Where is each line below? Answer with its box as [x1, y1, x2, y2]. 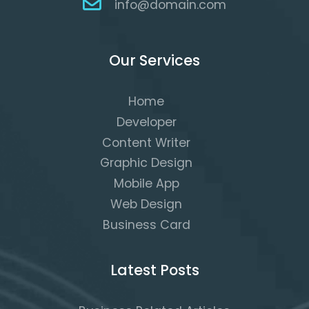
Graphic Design [100, 154, 192, 172]
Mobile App [113, 175, 179, 192]
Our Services [109, 50, 200, 71]
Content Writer [102, 134, 190, 151]
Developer [116, 113, 177, 130]
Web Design [110, 195, 182, 212]
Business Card [102, 216, 190, 233]
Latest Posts [110, 259, 199, 280]
